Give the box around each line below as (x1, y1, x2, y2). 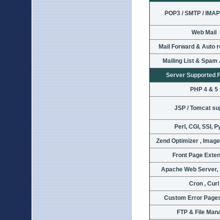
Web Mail (191, 29, 217, 36)
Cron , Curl (189, 180, 219, 187)
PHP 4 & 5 (190, 86, 218, 93)
